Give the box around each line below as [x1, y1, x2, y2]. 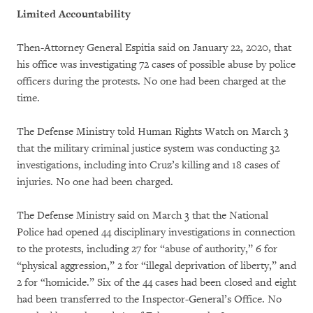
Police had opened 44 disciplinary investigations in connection [17, 226, 296, 240]
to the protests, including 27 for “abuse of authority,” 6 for [17, 242, 277, 256]
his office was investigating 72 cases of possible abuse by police [17, 58, 296, 72]
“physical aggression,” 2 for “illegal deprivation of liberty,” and [17, 259, 296, 273]
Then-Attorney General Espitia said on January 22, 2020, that [17, 41, 291, 55]
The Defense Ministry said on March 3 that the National [17, 209, 268, 223]
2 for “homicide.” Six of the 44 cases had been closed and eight [17, 276, 296, 290]
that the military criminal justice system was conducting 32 [17, 142, 279, 156]
